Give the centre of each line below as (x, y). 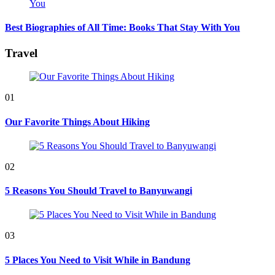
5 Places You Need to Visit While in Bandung (98, 260)
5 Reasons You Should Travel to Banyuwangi (99, 191)
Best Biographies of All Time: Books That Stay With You (122, 28)
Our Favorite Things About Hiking (77, 122)
